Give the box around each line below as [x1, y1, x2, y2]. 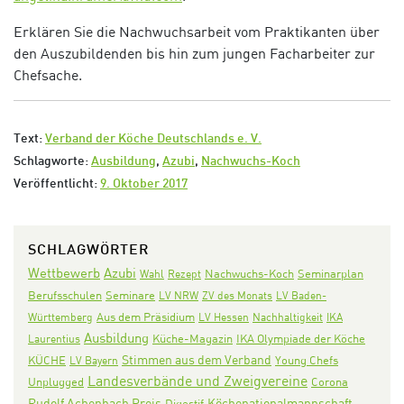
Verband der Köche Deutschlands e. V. [45, 133, 262, 146]
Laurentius [28, 332, 80, 346]
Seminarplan [298, 266, 363, 281]
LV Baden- [276, 289, 326, 303]
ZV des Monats [202, 289, 272, 303]
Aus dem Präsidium [96, 309, 195, 325]
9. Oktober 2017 [100, 179, 188, 191]
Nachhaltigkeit [252, 310, 323, 325]
